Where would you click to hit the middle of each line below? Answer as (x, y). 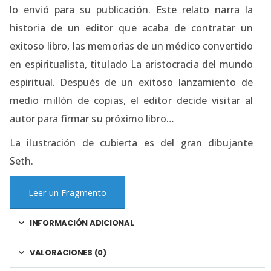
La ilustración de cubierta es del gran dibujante (131, 142)
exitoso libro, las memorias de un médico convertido (131, 46)
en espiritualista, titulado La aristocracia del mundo (131, 64)
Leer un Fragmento (67, 192)
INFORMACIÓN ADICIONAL (82, 223)
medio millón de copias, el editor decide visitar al (131, 100)
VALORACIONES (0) (68, 252)
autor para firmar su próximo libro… (92, 118)
